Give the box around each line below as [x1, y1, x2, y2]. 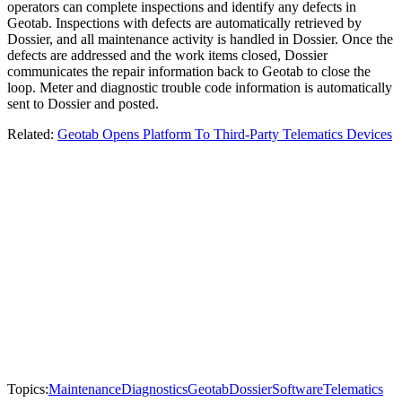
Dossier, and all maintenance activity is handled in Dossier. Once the [7, 31, 393, 48]
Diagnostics [121, 381, 188, 398]
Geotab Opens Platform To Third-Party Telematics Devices [57, 127, 392, 143]
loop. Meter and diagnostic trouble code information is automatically [7, 80, 392, 96]
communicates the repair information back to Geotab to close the [7, 64, 371, 80]
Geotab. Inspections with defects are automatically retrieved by [7, 15, 362, 31]
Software [272, 381, 323, 398]
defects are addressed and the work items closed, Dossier [7, 48, 328, 64]
